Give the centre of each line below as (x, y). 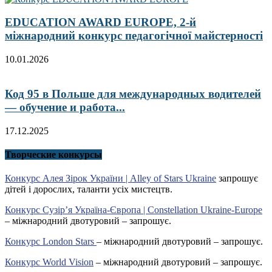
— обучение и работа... (65, 107)
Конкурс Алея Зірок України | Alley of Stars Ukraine (110, 178)
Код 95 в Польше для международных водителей (133, 93)
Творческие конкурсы (53, 154)
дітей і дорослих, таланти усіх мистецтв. (89, 189)
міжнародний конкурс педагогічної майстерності (134, 36)
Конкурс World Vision (49, 262)
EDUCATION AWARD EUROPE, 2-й (100, 22)
